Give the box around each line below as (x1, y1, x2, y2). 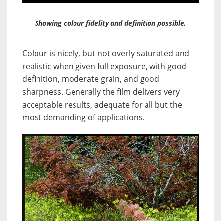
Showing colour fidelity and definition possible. (35, 18, 186, 28)
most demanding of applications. (22, 112, 145, 123)
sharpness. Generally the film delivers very (22, 86, 180, 98)
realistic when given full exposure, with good (22, 61, 186, 72)
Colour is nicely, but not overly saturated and (22, 48, 189, 59)
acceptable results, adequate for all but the (22, 99, 182, 110)
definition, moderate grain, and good (22, 74, 159, 85)
